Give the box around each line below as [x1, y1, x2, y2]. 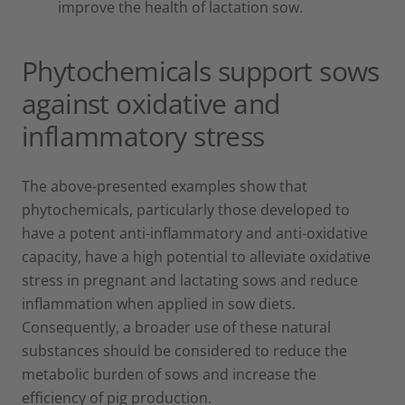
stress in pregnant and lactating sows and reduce [22, 269, 358, 290]
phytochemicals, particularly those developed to [22, 199, 350, 220]
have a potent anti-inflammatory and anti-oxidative [22, 222, 368, 243]
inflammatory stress [22, 117, 265, 155]
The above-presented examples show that [22, 175, 307, 196]
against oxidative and [22, 84, 280, 122]
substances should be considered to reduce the [22, 340, 347, 361]
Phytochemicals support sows [22, 52, 380, 89]
